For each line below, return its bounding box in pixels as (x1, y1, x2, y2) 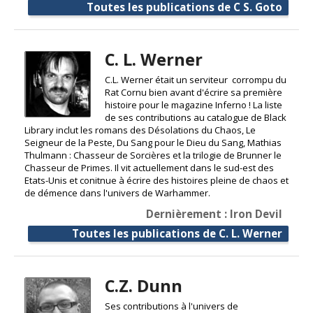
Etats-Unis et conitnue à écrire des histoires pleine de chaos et (24, 174, 289, 187)
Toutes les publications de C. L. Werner (72, 226, 282, 241)
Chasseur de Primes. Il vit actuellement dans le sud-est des (24, 161, 274, 175)
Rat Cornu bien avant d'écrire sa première (104, 86, 282, 99)
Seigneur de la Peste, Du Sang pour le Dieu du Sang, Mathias (24, 136, 282, 150)
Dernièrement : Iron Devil (146, 207, 282, 221)
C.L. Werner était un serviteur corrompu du (104, 73, 286, 87)
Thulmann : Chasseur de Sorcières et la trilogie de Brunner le (24, 149, 282, 162)
